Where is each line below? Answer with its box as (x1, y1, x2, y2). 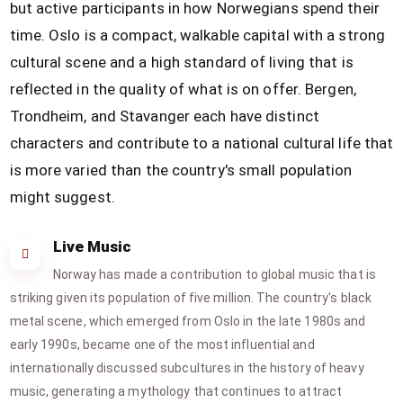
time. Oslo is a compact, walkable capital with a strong (9, 26, 386, 44)
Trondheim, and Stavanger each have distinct (9, 107, 319, 125)
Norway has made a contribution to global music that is (52, 267, 376, 282)
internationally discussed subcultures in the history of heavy (9, 361, 364, 375)
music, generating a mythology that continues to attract (9, 384, 343, 399)
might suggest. (9, 188, 115, 206)
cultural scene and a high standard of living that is (9, 53, 354, 71)
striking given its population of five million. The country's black (9, 291, 372, 305)
